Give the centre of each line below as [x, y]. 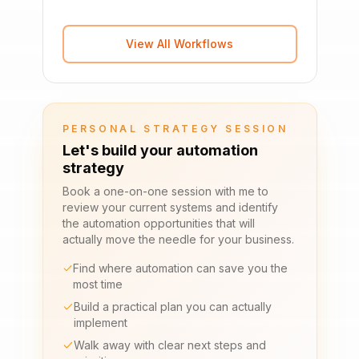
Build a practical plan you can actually [172, 307]
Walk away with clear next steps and [170, 345]
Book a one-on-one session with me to [165, 191]
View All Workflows [179, 44]
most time [97, 284]
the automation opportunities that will [158, 223]
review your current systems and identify [170, 207]
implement [100, 323]
